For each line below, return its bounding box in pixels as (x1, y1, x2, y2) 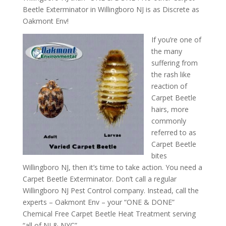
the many (151, 46, 182, 56)
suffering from (151, 58, 198, 68)
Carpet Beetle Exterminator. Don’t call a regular (22, 174, 177, 184)
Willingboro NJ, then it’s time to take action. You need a (22, 162, 202, 172)
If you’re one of (151, 35, 201, 44)
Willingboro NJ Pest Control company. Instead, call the (22, 186, 199, 195)
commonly (151, 116, 186, 126)
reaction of (151, 81, 187, 91)
